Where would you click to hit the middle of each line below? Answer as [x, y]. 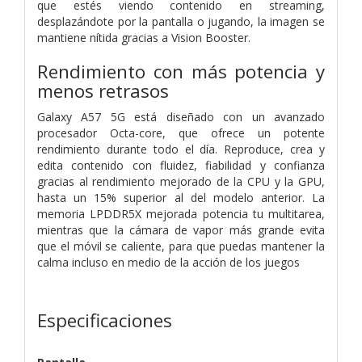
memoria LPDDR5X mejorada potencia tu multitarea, [181, 213]
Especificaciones [105, 320]
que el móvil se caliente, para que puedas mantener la [181, 246]
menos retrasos [103, 90]
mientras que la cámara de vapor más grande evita [181, 229]
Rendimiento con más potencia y [181, 71]
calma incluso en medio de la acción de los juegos [168, 262]
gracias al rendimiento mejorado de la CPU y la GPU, [181, 181]
